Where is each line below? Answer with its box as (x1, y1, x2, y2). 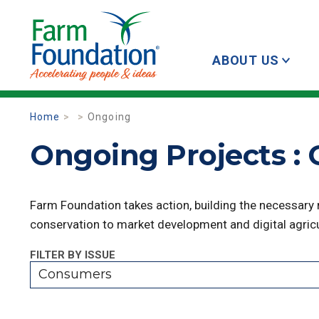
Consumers (38, 266, 112, 282)
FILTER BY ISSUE (30, 249, 115, 261)
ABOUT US (212, 53, 279, 68)
